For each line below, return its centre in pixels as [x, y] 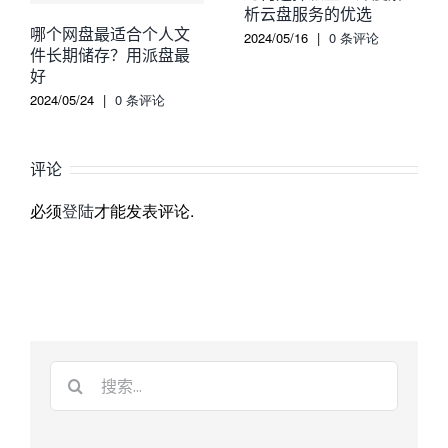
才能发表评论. [144, 211]
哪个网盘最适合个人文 [110, 35]
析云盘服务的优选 [308, 14]
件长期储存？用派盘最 [110, 56]
